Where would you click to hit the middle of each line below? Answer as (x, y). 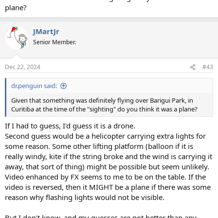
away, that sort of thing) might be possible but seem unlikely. (107, 166)
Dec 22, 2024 (23, 67)
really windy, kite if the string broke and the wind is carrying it (109, 156)
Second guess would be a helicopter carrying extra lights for (105, 136)
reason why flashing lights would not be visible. (85, 197)
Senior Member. (54, 42)
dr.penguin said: (34, 86)
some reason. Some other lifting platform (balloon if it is (99, 146)
